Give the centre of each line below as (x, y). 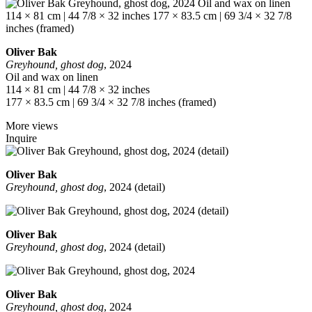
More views (32, 126)
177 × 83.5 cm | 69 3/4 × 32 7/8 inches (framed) (111, 102)
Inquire (21, 139)
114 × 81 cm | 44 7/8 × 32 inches (78, 90)
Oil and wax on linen (52, 77)
